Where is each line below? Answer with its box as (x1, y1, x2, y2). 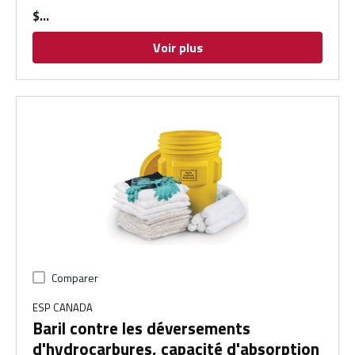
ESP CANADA (32, 300, 93, 316)
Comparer (52, 269, 98, 287)
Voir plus (152, 38, 203, 58)
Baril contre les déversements (32, 315, 250, 342)
